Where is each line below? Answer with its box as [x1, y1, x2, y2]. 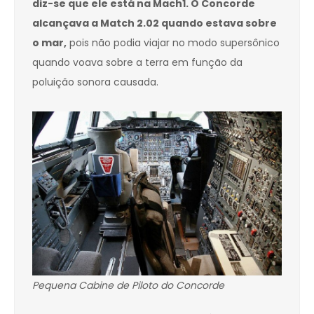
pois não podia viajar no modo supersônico [67, 36, 280, 50]
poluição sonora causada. [32, 75, 158, 90]
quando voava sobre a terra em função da [32, 55, 243, 70]
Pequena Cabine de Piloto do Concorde [32, 278, 224, 293]
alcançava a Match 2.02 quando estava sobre [32, 16, 277, 31]
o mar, [32, 36, 67, 50]
